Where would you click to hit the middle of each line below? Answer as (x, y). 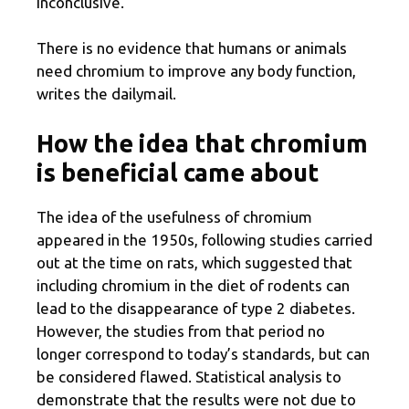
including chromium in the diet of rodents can (193, 285)
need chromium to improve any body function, (196, 71)
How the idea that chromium (202, 143)
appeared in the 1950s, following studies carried (204, 239)
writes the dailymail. (106, 94)
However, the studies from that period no (181, 330)
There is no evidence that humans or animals (192, 48)
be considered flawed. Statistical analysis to (189, 376)
